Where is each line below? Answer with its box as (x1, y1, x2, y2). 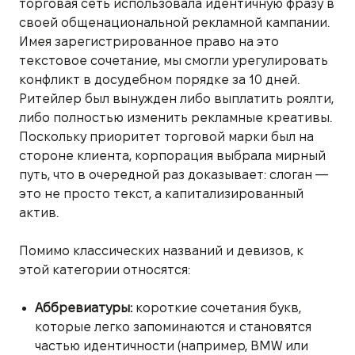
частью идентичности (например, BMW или (35, 338, 308, 353)
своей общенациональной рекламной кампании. (19, 15, 330, 29)
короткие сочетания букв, (132, 300, 301, 315)
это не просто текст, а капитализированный (19, 186, 303, 200)
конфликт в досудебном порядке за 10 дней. (19, 72, 300, 86)
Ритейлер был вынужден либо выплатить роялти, (19, 91, 334, 105)
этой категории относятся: (19, 262, 190, 277)
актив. (19, 205, 59, 219)
